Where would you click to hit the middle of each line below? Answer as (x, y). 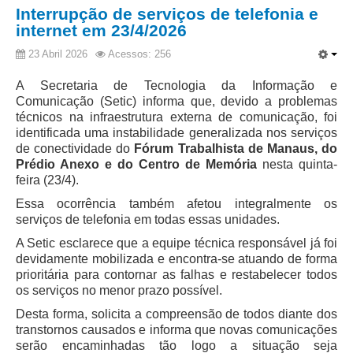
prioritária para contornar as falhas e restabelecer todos (176, 275)
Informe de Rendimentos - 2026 (136, 294)
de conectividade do (73, 149)
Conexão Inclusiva (97, 245)
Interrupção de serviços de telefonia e (167, 14)
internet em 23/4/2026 (101, 31)
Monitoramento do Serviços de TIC (145, 221)
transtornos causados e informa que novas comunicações (176, 330)
